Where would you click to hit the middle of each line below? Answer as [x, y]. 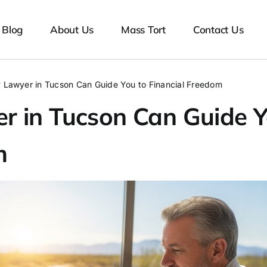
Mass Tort [143, 29]
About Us [72, 29]
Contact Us [218, 29]
